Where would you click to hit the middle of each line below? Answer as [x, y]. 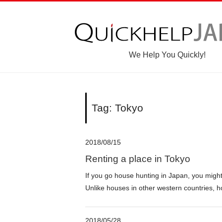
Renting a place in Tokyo [138, 159]
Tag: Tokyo [117, 108]
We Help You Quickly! [167, 55]
